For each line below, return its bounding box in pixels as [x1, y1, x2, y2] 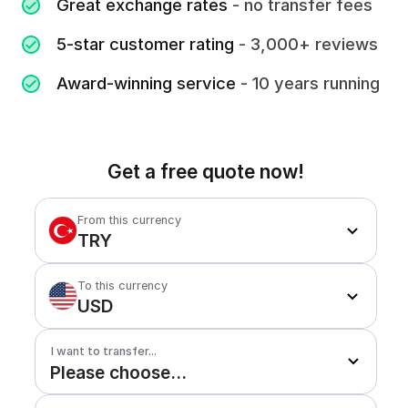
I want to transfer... [50, 344, 157, 359]
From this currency [76, 213, 181, 228]
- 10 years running [236, 73, 381, 93]
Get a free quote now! [107, 160, 305, 183]
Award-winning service [56, 73, 237, 93]
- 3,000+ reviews [234, 34, 379, 54]
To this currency [76, 279, 168, 293]
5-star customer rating [56, 34, 235, 54]
